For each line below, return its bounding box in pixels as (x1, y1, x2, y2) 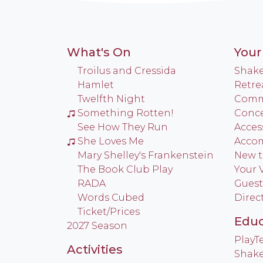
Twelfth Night (77, 93, 145, 104)
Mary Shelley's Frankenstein (77, 150, 214, 161)
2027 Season (67, 220, 127, 231)
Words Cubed (77, 192, 144, 203)
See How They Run (77, 122, 168, 133)
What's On (67, 45, 131, 59)
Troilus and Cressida (77, 65, 176, 76)
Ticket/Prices (77, 206, 140, 217)
